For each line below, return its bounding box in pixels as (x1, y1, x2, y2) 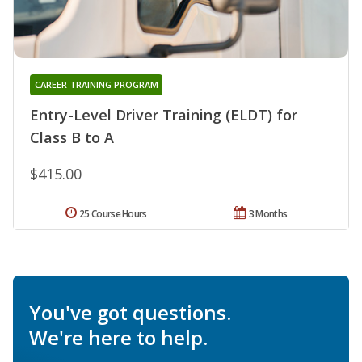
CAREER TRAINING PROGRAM (34, 78, 158, 91)
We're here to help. (29, 324, 208, 351)
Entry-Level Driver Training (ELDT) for (30, 105, 297, 125)
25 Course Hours (79, 207, 147, 221)
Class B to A (30, 128, 114, 148)
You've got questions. (29, 299, 231, 326)
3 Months (248, 207, 288, 221)
